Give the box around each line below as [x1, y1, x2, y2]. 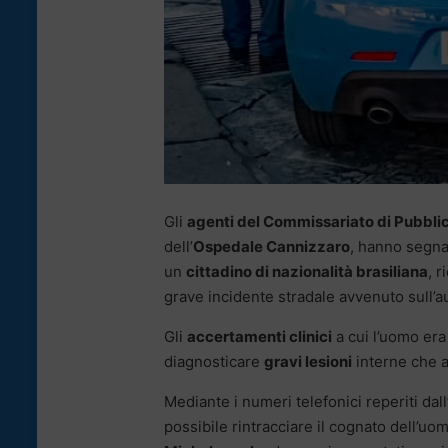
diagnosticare [164, 352, 264, 372]
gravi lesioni [264, 352, 352, 372]
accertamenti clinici [187, 327, 332, 347]
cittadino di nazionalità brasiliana [186, 262, 428, 282]
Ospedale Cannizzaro [193, 237, 350, 257]
